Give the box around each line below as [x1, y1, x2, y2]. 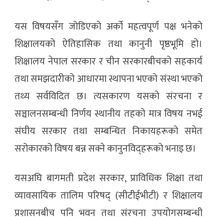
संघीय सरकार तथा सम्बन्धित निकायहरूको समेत [15, 123, 202, 140]
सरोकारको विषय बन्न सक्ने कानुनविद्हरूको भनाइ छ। [15, 140, 196, 157]
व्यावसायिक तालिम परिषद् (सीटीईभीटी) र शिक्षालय [15, 187, 202, 204]
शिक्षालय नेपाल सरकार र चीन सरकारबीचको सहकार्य [15, 53, 202, 70]
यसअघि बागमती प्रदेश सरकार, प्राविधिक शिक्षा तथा [15, 170, 202, 187]
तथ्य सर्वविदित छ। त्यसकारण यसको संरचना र [15, 88, 202, 105]
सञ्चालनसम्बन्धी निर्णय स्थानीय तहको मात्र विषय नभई [15, 106, 202, 123]
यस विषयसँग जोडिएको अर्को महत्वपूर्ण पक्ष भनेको [15, 18, 202, 35]
